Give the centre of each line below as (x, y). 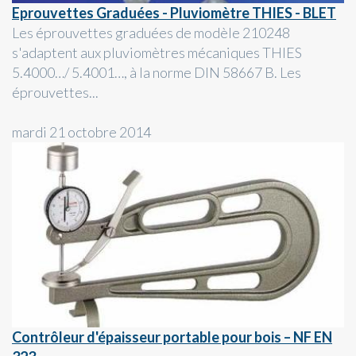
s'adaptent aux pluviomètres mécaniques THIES (157, 52)
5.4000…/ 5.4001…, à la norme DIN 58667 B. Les (157, 72)
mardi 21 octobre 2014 (81, 132)
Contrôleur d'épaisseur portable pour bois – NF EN (172, 337)
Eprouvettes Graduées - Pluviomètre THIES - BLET (174, 12)
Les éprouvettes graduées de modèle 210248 (151, 32)
